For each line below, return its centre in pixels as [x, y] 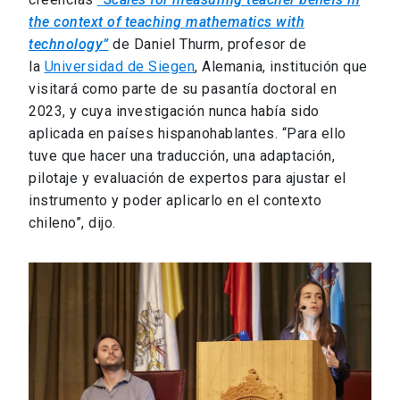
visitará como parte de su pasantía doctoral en [183, 88]
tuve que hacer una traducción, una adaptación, [182, 155]
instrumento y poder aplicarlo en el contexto [175, 200]
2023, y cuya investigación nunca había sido [174, 111]
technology [66, 44]
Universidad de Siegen [119, 66]
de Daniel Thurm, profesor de [207, 44]
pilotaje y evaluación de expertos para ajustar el [187, 178]
